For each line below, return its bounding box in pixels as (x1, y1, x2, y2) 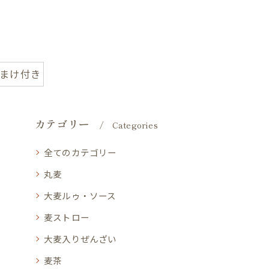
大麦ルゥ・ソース (44, 189, 116, 202)
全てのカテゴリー (44, 146, 117, 159)
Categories (112, 119, 158, 131)
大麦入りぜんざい (44, 232, 117, 245)
